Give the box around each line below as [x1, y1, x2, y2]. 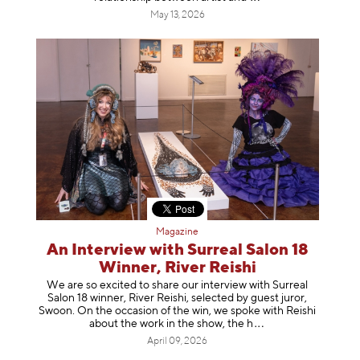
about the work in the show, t [89, 318, 232, 330]
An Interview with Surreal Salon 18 [46, 241, 309, 259]
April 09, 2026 [147, 337, 208, 347]
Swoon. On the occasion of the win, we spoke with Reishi [39, 305, 317, 317]
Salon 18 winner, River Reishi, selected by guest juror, [47, 292, 308, 305]
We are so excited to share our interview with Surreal [47, 280, 309, 292]
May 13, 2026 [149, 10, 205, 20]
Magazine [156, 227, 199, 237]
